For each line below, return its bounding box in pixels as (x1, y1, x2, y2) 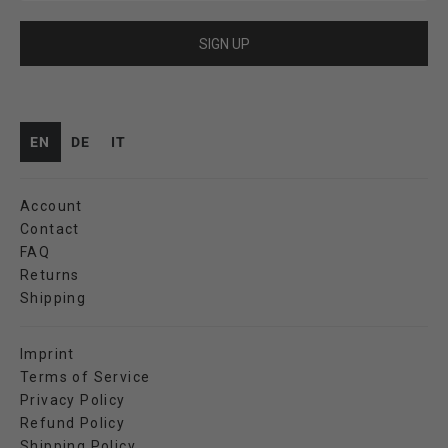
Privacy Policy (20, 391, 126, 408)
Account (20, 197, 83, 214)
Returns (20, 266, 80, 283)
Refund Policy (20, 414, 126, 431)
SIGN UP (198, 35, 250, 52)
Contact (20, 220, 80, 237)
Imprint (20, 345, 75, 362)
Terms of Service (20, 368, 151, 385)
